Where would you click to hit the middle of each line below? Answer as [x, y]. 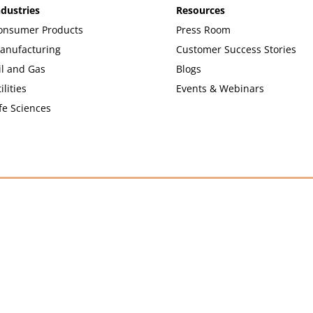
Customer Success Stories [236, 49]
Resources [200, 10]
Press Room [203, 29]
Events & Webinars [220, 88]
